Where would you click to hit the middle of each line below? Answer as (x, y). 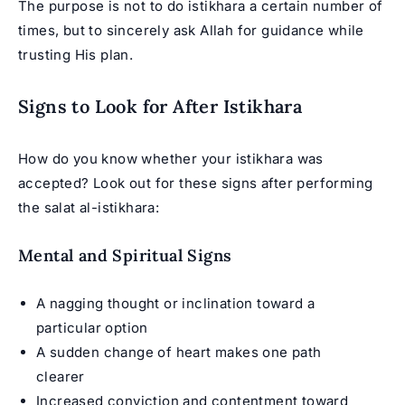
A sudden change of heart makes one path (179, 352)
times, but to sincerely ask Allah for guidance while (191, 30)
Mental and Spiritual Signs (125, 255)
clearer (61, 376)
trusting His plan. (76, 54)
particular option (92, 327)
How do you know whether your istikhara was (171, 158)
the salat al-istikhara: (89, 207)
